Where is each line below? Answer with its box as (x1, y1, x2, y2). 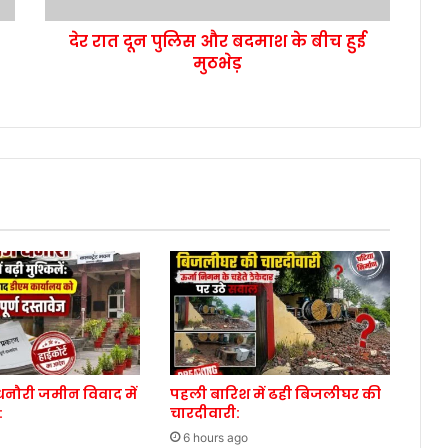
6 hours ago (182, 430, 248, 446)
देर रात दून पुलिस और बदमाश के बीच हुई (69, 30, 366, 54)
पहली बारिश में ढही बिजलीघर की (169, 384, 381, 405)
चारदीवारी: (169, 403, 240, 424)
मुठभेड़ (193, 52, 242, 76)
